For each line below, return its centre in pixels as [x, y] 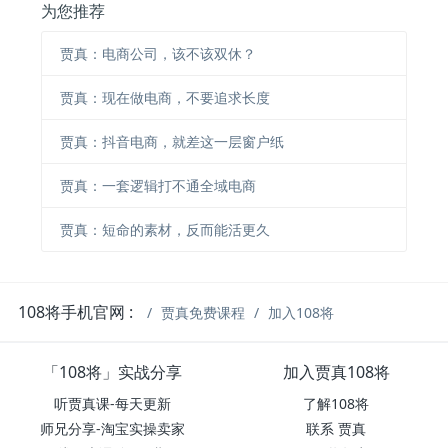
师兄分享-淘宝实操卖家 [112, 429]
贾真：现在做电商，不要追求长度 [164, 97]
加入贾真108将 [336, 372]
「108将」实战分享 [112, 372]
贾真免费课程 [203, 313]
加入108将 [301, 313]
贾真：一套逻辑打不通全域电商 [157, 185]
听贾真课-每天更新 [112, 404]
